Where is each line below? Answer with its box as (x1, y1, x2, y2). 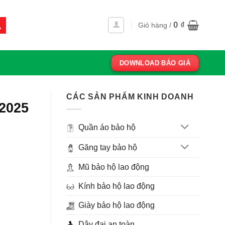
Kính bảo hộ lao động (78, 182, 155, 191)
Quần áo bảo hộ (78, 123, 136, 132)
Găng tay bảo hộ (78, 143, 137, 152)
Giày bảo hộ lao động (78, 201, 155, 210)
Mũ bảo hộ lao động (78, 163, 149, 172)
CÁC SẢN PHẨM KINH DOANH (66, 92, 194, 101)
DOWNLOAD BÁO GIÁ (119, 59, 191, 67)
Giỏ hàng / (138, 21, 173, 29)
